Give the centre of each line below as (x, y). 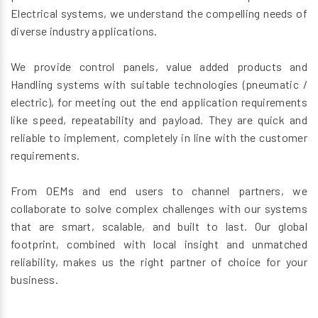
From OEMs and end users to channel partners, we (159, 190)
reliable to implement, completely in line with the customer (159, 137)
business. (34, 279)
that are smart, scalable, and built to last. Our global (159, 226)
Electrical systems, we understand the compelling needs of (159, 13)
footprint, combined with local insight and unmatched (159, 243)
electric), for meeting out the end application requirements (159, 102)
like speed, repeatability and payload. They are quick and (159, 119)
